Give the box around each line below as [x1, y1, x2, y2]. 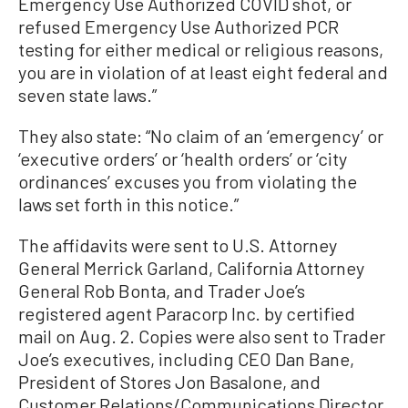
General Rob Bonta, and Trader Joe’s [18, 280, 305, 301]
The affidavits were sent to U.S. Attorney [18, 234, 337, 256]
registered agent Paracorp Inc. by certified [18, 302, 355, 324]
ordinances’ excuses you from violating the [18, 170, 357, 192]
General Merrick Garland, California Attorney [18, 257, 364, 279]
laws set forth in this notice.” [18, 193, 239, 215]
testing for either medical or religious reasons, [18, 38, 383, 60]
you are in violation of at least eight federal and [18, 61, 388, 83]
